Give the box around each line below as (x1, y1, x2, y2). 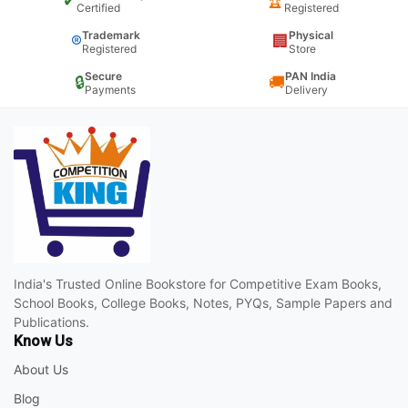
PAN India (285, 68, 337, 83)
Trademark (81, 27, 140, 42)
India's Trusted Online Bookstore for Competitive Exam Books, (14, 275, 382, 291)
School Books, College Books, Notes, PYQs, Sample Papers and (14, 294, 393, 311)
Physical (288, 27, 333, 42)
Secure (85, 68, 123, 83)
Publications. (14, 313, 89, 330)
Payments (85, 82, 137, 97)
